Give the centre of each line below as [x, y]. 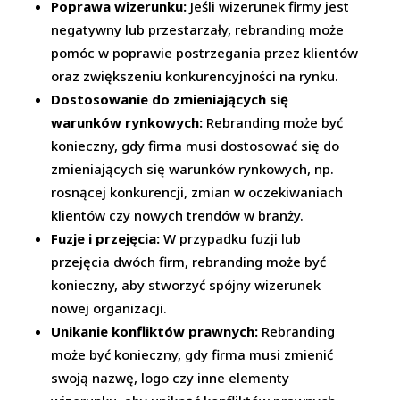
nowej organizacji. [109, 308]
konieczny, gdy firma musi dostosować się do [196, 146]
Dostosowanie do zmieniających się [170, 99]
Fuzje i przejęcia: [106, 238]
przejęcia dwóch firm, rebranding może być [189, 262]
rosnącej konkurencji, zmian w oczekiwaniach [197, 192]
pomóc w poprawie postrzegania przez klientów [205, 53]
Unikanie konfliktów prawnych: [155, 331]
